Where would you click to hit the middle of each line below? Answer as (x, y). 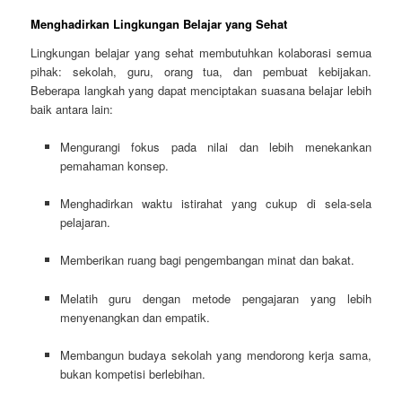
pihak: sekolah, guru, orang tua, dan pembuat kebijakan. (201, 72)
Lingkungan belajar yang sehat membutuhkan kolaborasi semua (201, 53)
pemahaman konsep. (114, 166)
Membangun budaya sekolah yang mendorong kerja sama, (215, 354)
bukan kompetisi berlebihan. (132, 373)
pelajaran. (85, 223)
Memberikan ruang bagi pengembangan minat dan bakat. (207, 260)
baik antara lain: (72, 109)
